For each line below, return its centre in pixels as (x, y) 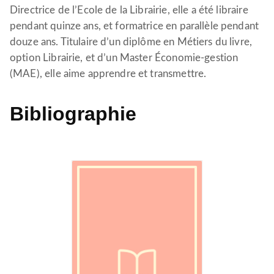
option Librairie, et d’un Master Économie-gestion (124, 58)
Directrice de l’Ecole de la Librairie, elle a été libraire (129, 10)
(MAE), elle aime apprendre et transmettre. (108, 74)
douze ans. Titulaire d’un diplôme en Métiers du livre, (131, 42)
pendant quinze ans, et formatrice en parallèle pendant (135, 26)
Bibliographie (73, 114)
